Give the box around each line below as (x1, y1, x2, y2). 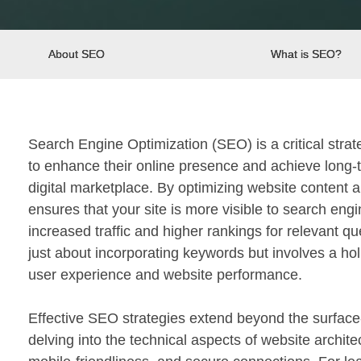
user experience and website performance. (28, 267, 302, 283)
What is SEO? (271, 48, 342, 60)
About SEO (48, 48, 105, 60)
